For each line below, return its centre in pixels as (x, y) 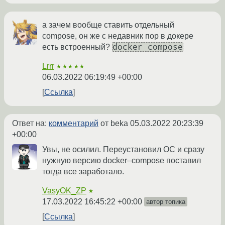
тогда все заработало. (83, 172)
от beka (114, 124)
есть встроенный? (77, 47)
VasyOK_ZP (64, 191)
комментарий (74, 124)
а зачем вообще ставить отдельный (108, 25)
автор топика (166, 202)
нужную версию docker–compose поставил (122, 161)
